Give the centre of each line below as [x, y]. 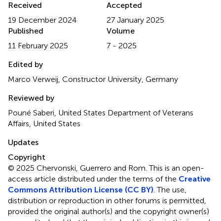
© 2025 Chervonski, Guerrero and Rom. [78, 168]
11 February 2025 [38, 46]
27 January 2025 [135, 20]
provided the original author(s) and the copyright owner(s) [109, 211]
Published [26, 31]
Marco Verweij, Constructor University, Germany [93, 79]
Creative [195, 179]
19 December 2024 [42, 20]
